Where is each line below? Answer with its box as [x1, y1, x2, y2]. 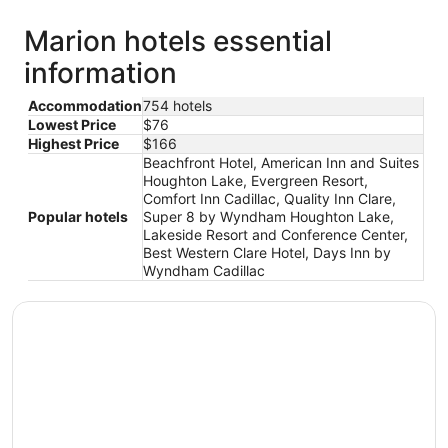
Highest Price [28, 135, 119, 153]
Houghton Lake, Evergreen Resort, [143, 172, 368, 190]
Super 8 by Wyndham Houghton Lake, [143, 208, 394, 226]
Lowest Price [28, 116, 116, 134]
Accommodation [28, 97, 142, 115]
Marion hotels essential [24, 24, 332, 59]
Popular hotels [28, 208, 128, 226]
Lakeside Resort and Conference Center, [143, 226, 408, 244]
